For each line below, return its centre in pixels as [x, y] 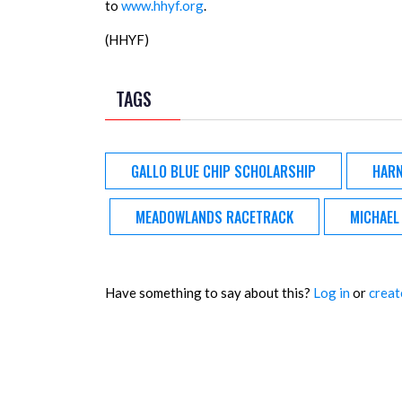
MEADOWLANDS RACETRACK [214, 217]
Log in [332, 293]
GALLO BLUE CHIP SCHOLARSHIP [223, 171]
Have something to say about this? [209, 293]
